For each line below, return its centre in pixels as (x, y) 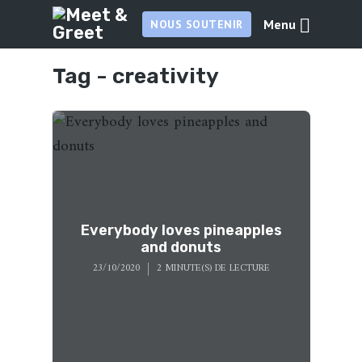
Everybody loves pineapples (181, 230)
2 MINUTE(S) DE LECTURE (213, 268)
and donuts (181, 247)
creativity (165, 76)
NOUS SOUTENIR (197, 24)
